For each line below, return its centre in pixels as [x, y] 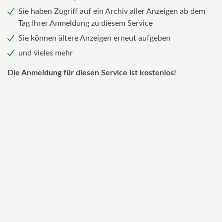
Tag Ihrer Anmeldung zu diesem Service [85, 23]
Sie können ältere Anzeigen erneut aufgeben [94, 38]
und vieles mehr [46, 53]
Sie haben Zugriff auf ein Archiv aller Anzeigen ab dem [112, 11]
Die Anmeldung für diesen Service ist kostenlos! [92, 73]
